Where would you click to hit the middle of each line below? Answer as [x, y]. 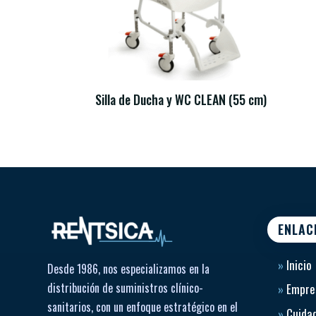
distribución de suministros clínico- [126, 288]
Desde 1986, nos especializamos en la [129, 269]
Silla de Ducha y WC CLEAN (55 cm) [181, 99]
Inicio [297, 265]
